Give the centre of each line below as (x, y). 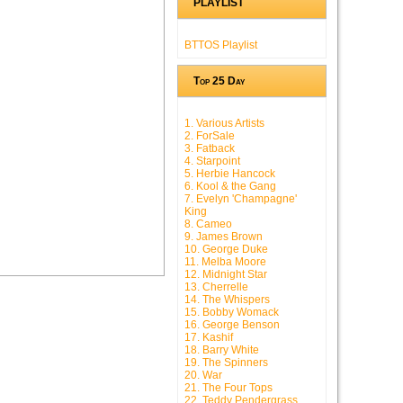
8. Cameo (208, 224)
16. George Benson (232, 325)
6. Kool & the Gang (230, 187)
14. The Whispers (227, 300)
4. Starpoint (212, 161)
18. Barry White (222, 350)
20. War (203, 376)
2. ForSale (210, 136)
